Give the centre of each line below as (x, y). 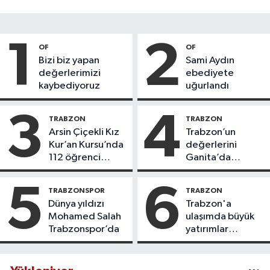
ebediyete (210, 74)
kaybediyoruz (69, 86)
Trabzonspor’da (84, 229)
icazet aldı (73, 171)
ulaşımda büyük (220, 216)
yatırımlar (207, 229)
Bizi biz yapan (69, 61)
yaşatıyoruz (212, 171)
